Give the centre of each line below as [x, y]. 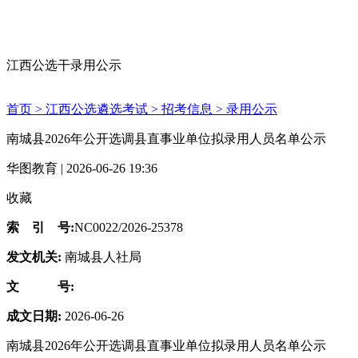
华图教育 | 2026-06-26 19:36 [82, 168]
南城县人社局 [103, 257]
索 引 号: [40, 227]
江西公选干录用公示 [64, 65]
